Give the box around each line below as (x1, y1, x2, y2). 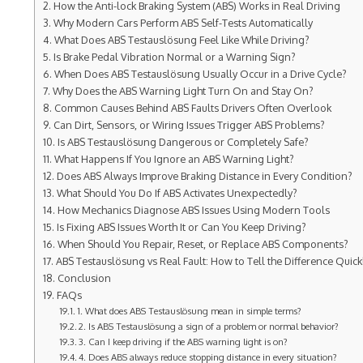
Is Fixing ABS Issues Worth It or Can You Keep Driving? (56, 220, 306, 233)
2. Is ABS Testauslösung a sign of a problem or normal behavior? (79, 320, 340, 332)
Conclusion (57, 271, 111, 284)
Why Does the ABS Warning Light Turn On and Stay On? (52, 84, 314, 97)
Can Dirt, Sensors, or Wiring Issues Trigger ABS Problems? (53, 118, 325, 131)
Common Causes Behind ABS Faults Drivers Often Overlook (53, 101, 331, 114)
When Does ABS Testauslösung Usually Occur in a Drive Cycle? (53, 67, 347, 80)
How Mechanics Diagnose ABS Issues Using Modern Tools (57, 203, 330, 216)
